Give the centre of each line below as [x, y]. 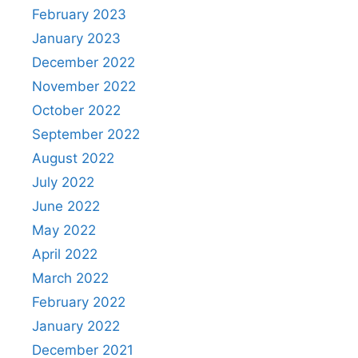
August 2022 [73, 158]
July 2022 [63, 182]
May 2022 [64, 230]
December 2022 [84, 62]
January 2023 [76, 38]
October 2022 [76, 110]
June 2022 [66, 206]
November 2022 [84, 86]
